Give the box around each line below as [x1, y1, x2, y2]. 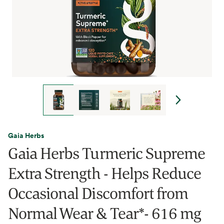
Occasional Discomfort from [8, 182, 188, 203]
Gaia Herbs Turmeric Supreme [8, 142, 205, 163]
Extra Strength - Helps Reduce [8, 162, 201, 183]
